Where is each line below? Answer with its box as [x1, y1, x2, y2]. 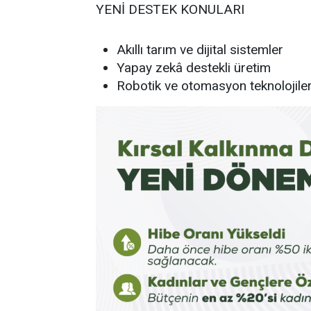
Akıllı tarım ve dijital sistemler [117, 42, 283, 58]
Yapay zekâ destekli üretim [117, 60, 271, 76]
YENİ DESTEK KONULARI [96, 1, 244, 17]
